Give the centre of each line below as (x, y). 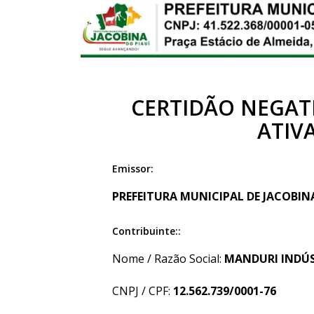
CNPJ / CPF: (143, 291)
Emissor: (133, 168)
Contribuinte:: (146, 231)
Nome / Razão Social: (168, 258)
